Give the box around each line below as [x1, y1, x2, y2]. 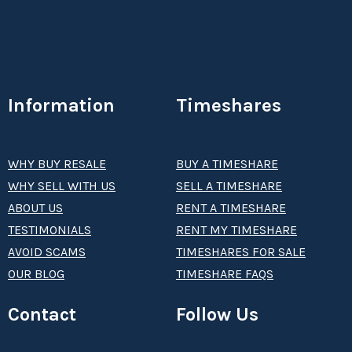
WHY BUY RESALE [8, 156, 106, 171]
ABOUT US [8, 200, 63, 215]
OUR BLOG [8, 266, 64, 281]
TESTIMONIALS [8, 222, 91, 237]
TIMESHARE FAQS [176, 266, 273, 281]
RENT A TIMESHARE [176, 200, 286, 215]
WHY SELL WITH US [8, 178, 115, 193]
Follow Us [176, 302, 258, 325]
